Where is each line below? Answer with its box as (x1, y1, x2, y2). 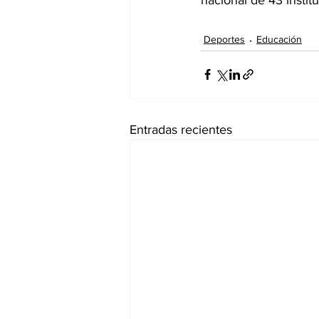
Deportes (204, 33, 245, 46)
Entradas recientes (130, 122, 232, 137)
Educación (256, 33, 302, 46)
